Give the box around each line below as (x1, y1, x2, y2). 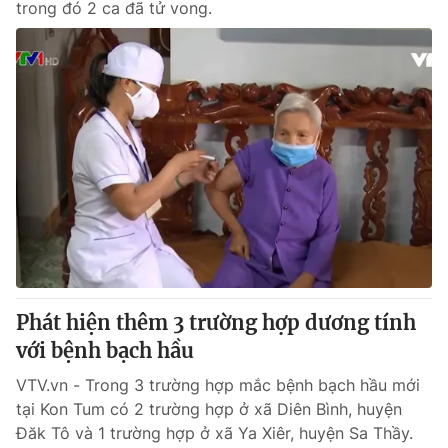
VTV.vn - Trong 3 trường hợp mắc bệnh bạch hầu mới (16, 375, 420, 395)
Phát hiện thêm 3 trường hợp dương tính (16, 310, 416, 335)
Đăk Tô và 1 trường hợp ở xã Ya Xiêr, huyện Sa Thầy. (16, 423, 413, 443)
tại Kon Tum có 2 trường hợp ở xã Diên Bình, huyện (16, 399, 402, 419)
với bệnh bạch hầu (16, 338, 194, 363)
